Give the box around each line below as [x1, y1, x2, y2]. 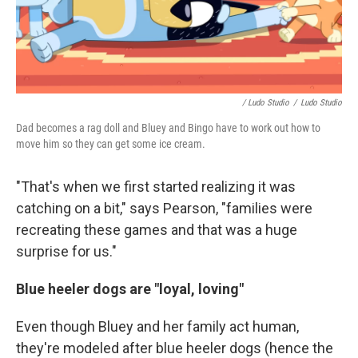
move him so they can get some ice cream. [16, 137, 205, 150]
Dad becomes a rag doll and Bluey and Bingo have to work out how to [16, 121, 320, 134]
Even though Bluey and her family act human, [16, 318, 299, 335]
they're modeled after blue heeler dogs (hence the [16, 340, 333, 356]
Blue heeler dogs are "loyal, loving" [16, 280, 244, 297]
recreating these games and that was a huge [16, 221, 297, 238]
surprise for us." [16, 243, 117, 260]
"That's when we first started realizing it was [16, 178, 296, 195]
